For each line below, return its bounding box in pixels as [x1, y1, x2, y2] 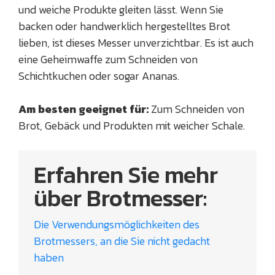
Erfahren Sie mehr [34, 157, 218, 193]
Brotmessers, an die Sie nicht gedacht [34, 233, 210, 250]
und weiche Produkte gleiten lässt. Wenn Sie [18, 1, 223, 18]
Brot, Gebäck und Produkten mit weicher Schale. [18, 117, 245, 134]
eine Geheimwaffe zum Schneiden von [18, 51, 198, 68]
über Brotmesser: [34, 180, 207, 216]
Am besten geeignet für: [18, 101, 149, 118]
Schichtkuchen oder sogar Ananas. [18, 68, 179, 85]
